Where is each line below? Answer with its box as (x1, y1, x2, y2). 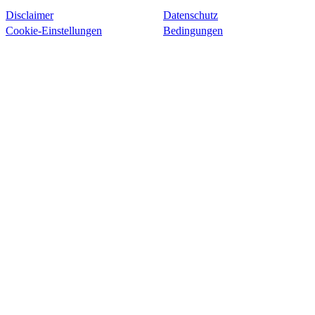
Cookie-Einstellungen (6, 25, 102, 37)
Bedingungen (163, 25, 223, 37)
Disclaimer (6, 9, 53, 22)
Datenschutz (163, 9, 218, 22)
